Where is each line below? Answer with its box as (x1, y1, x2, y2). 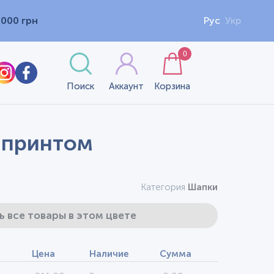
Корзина (154, 81, 191, 92)
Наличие (89, 248, 129, 259)
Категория (141, 182, 188, 193)
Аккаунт (109, 81, 144, 92)
